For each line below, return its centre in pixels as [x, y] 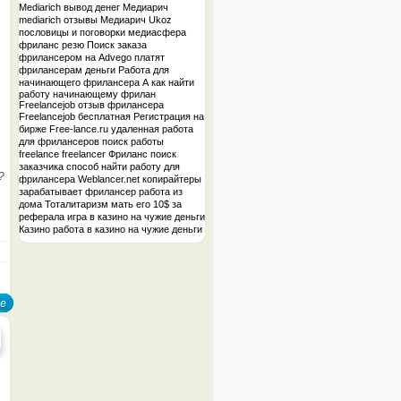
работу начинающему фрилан [87, 94]
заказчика [41, 166]
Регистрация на [169, 116]
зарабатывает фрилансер [77, 192]
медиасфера [157, 32]
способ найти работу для [123, 166]
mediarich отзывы [58, 20]
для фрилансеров [59, 141]
